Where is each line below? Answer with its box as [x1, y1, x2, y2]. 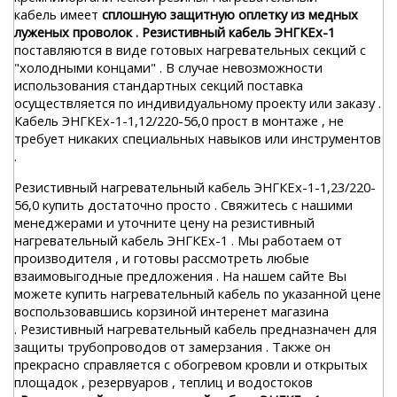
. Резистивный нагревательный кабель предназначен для [14, 320, 377, 338]
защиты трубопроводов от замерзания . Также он [14, 338, 331, 355]
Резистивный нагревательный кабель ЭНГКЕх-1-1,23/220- [14, 178, 376, 196]
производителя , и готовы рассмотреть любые [14, 249, 309, 267]
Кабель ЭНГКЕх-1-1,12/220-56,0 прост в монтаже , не [14, 112, 344, 129]
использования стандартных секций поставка [14, 76, 303, 94]
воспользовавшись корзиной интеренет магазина [14, 302, 329, 320]
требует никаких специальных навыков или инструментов [14, 129, 381, 147]
